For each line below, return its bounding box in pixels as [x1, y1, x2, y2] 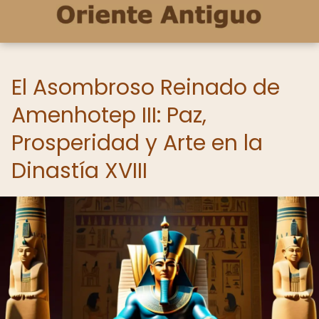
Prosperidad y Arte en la [11, 128, 263, 158]
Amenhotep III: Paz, [11, 100, 206, 130]
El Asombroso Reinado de [11, 73, 280, 103]
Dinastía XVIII [11, 156, 147, 186]
